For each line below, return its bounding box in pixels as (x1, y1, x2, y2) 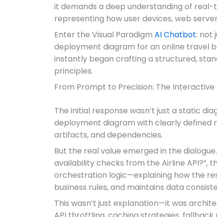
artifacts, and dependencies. (54, 129, 163, 140)
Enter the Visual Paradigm (54, 29, 155, 40)
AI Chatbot (155, 29, 196, 40)
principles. (54, 65, 93, 77)
